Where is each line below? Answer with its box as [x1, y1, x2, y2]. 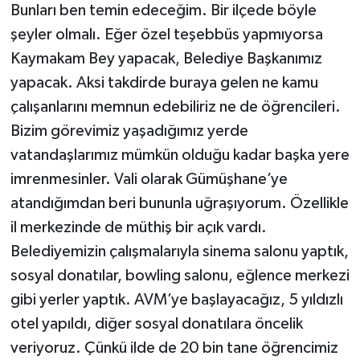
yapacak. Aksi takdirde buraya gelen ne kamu [10, 75, 318, 92]
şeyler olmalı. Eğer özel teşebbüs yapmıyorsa [10, 27, 323, 43]
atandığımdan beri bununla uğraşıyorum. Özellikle [10, 195, 349, 212]
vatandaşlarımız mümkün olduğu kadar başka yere [10, 147, 350, 164]
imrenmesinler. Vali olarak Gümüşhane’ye [10, 171, 288, 188]
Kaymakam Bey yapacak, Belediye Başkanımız [10, 51, 322, 67]
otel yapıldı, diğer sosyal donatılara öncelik [10, 316, 303, 333]
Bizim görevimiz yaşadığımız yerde [10, 123, 248, 140]
